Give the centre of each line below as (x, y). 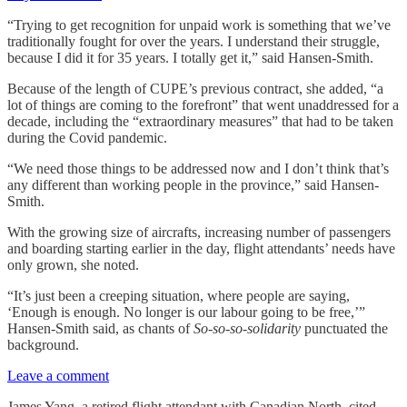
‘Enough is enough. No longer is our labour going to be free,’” (186, 312)
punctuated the (346, 328)
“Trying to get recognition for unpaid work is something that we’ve (199, 25)
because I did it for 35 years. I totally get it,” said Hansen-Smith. (190, 57)
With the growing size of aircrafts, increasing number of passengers (199, 232)
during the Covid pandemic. (87, 137)
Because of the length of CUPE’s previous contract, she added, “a (195, 88)
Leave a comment (58, 375)
